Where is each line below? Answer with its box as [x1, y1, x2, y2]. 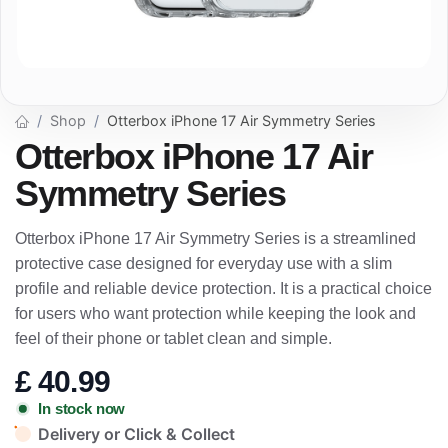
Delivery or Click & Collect [38, 423, 236, 444]
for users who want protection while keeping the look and [15, 305, 416, 323]
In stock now [38, 399, 126, 417]
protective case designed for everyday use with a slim [15, 255, 392, 273]
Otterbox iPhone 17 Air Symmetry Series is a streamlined [15, 230, 416, 248]
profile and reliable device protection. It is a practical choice [15, 280, 432, 298]
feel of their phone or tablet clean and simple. [15, 330, 332, 348]
